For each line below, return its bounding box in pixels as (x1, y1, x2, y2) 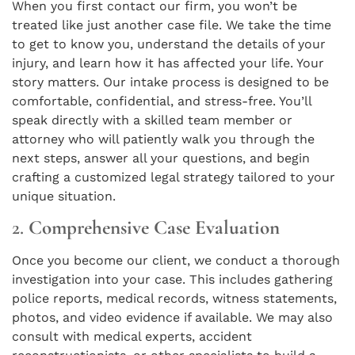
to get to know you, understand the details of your (12, 36, 326, 52)
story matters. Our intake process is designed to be (12, 74, 329, 90)
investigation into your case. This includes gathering (12, 272, 333, 288)
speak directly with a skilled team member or (12, 112, 292, 128)
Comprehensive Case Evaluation (29, 216, 280, 240)
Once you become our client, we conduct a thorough (12, 253, 340, 269)
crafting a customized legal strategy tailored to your (12, 169, 335, 185)
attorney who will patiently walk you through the (12, 131, 315, 147)
